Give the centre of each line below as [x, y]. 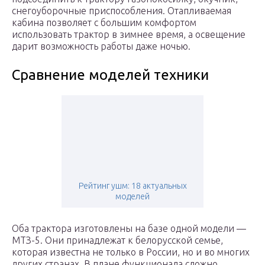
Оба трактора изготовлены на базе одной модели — [129, 229]
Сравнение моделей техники [110, 75]
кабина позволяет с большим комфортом [104, 23]
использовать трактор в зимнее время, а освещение [129, 35]
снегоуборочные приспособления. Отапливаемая [122, 11]
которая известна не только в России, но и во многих [131, 252]
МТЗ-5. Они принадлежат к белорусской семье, [117, 240]
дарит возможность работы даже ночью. [101, 46]
